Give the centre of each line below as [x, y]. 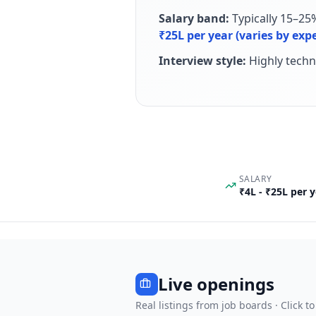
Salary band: [194, 18]
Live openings [216, 284]
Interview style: [202, 61]
